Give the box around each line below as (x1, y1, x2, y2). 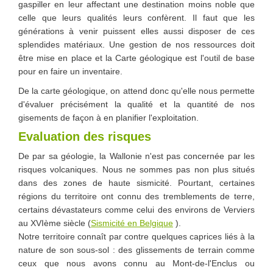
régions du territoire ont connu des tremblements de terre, (18, 191, 255, 201)
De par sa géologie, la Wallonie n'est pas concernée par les (18, 151, 255, 161)
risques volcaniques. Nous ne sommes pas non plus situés (18, 164, 255, 174)
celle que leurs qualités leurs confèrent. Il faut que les (18, 12, 255, 23)
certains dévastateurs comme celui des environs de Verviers (18, 204, 255, 214)
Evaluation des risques (18, 129, 151, 143)
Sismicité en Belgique (91, 218, 173, 228)
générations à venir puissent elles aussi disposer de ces (18, 26, 255, 36)
